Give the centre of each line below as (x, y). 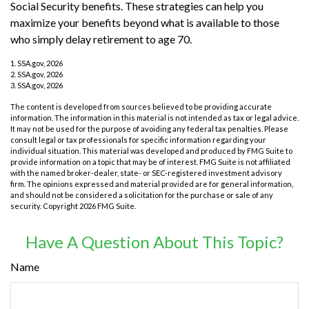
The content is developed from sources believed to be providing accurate (141, 107)
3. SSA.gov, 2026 (37, 86)
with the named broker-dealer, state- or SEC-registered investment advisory (146, 173)
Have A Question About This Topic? (154, 242)
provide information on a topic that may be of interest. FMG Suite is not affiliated (150, 162)
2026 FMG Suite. (108, 206)
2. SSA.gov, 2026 (37, 74)
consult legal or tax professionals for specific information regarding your (138, 140)
